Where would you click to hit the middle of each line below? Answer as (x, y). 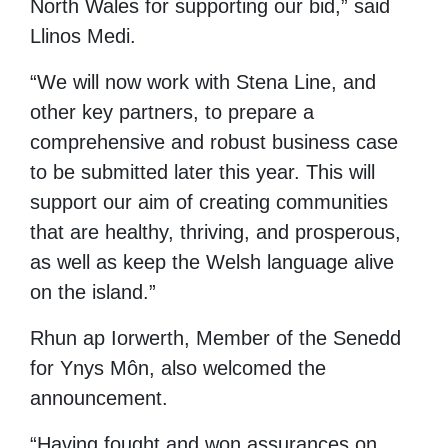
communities (332, 201)
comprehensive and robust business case (214, 141)
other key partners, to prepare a (172, 111)
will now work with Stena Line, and (224, 81)
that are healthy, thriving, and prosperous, (215, 231)
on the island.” (93, 291)
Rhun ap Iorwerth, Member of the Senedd (215, 337)
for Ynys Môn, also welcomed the (178, 367)
